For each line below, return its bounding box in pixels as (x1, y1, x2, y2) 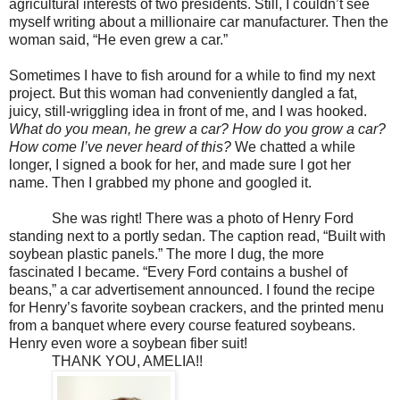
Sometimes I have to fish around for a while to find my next (9, 67, 375, 83)
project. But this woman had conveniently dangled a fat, (9, 85, 357, 101)
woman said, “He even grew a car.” (9, 31, 228, 47)
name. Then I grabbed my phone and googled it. (9, 174, 312, 190)
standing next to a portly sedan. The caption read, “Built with (9, 228, 386, 244)
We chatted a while (235, 138, 355, 154)
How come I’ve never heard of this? (9, 138, 235, 154)
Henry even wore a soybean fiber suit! (9, 335, 247, 351)
